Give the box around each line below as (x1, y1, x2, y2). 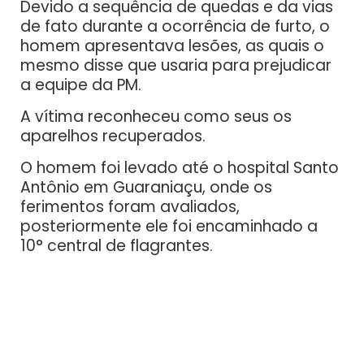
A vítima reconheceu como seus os (20, 106, 292, 128)
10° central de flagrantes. (20, 235, 213, 258)
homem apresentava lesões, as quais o (20, 35, 324, 58)
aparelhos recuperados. (20, 125, 206, 148)
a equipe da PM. (20, 74, 141, 97)
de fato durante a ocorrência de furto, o (20, 15, 330, 38)
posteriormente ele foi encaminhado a (20, 215, 318, 238)
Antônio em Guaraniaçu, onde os (20, 176, 272, 199)
